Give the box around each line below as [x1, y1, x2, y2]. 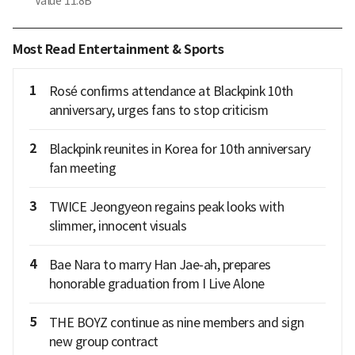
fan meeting [48, 160, 116, 177]
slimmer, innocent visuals [48, 218, 186, 235]
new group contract [48, 334, 158, 350]
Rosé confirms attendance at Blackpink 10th [48, 83, 293, 100]
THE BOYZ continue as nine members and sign [48, 315, 304, 331]
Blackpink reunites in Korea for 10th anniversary [48, 141, 311, 158]
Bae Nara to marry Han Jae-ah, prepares [48, 257, 271, 273]
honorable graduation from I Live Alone [48, 276, 265, 292]
